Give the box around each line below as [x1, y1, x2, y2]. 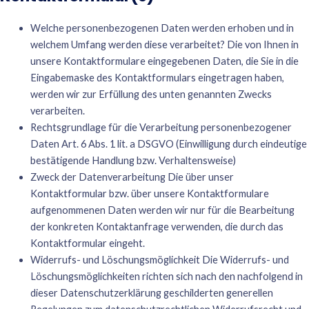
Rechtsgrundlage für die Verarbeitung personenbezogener [30, 121, 292, 133]
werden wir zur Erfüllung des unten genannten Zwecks [30, 88, 272, 100]
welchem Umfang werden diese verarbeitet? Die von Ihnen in [30, 38, 299, 50]
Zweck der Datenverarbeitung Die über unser [30, 170, 234, 183]
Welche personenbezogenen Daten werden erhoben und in [30, 21, 294, 34]
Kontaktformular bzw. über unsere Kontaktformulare [30, 187, 269, 199]
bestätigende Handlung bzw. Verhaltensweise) [30, 154, 236, 166]
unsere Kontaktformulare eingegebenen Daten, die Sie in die [30, 54, 299, 67]
